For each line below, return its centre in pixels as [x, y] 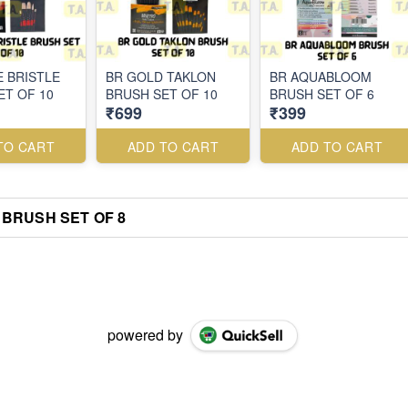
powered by [145, 335]
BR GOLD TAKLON [161, 76]
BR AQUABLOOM [321, 76]
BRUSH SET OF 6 [322, 94]
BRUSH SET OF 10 [162, 94]
